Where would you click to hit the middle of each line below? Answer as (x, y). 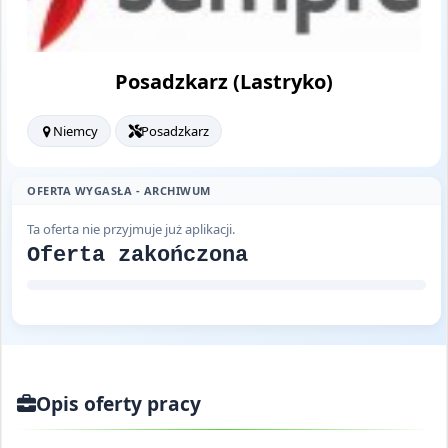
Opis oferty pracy (119, 404)
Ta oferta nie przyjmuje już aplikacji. (131, 229)
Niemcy (75, 131)
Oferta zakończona (137, 256)
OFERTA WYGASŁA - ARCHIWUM (119, 191)
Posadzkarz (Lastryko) (224, 82)
